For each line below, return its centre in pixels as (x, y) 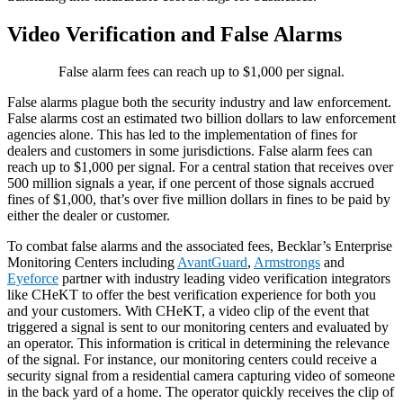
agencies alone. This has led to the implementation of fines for (182, 135)
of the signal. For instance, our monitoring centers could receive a (192, 360)
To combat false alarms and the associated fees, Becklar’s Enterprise (200, 246)
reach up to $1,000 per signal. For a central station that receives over (200, 167)
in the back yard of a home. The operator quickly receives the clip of (201, 392)
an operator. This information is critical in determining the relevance (198, 344)
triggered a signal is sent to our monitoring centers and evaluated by (198, 327)
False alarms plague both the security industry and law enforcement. (199, 103)
